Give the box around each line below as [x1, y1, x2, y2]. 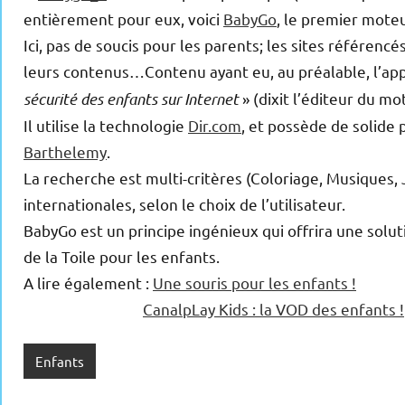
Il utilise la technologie [24, 116, 188, 136]
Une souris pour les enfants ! [153, 273, 356, 293]
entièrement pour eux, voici [24, 9, 223, 29]
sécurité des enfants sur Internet [24, 89, 239, 109]
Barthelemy [24, 142, 107, 162]
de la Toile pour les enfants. [24, 247, 220, 267]
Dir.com [188, 116, 241, 136]
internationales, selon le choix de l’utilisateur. [24, 194, 345, 214]
